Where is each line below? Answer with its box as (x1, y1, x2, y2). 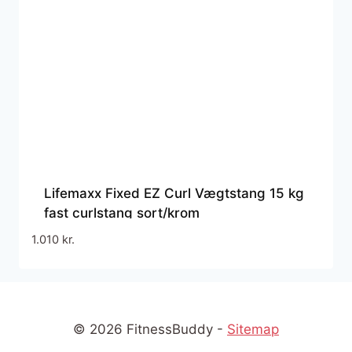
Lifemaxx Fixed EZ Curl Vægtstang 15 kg (44, 185, 304, 202)
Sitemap (227, 321, 279, 338)
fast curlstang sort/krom (44, 205, 200, 222)
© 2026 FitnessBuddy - (73, 321, 227, 338)
